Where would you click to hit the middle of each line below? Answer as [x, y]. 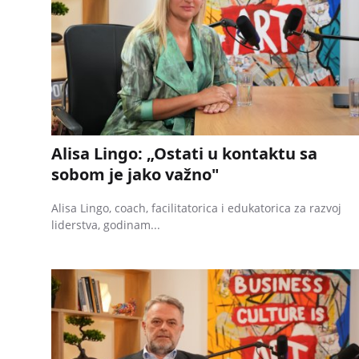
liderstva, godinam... [106, 224]
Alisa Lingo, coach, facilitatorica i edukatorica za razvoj [196, 208]
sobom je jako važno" [135, 174]
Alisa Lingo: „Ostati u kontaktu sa [184, 153]
